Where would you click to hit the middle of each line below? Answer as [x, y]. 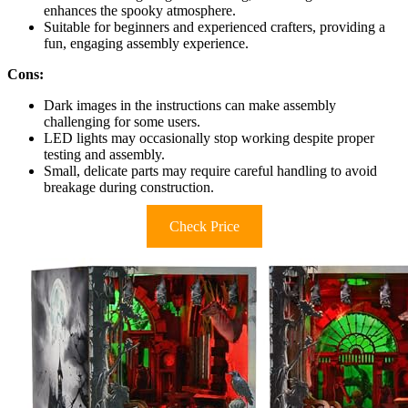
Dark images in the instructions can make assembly [190, 105]
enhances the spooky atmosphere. [140, 10]
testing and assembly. [104, 154]
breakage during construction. [129, 187]
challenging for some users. [122, 121]
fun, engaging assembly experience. [146, 43]
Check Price [204, 226]
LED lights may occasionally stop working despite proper [209, 138]
